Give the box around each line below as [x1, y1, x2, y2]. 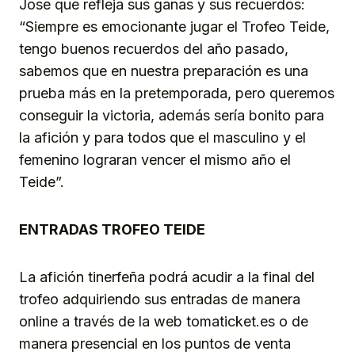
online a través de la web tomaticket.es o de [19, 313, 308, 330]
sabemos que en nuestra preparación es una [19, 63, 308, 80]
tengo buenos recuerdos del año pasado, [19, 40, 288, 58]
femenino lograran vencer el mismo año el [19, 151, 291, 169]
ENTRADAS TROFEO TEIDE [19, 221, 205, 239]
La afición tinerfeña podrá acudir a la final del [19, 269, 315, 286]
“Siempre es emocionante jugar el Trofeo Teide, [19, 18, 330, 36]
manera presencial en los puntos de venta [19, 335, 291, 353]
